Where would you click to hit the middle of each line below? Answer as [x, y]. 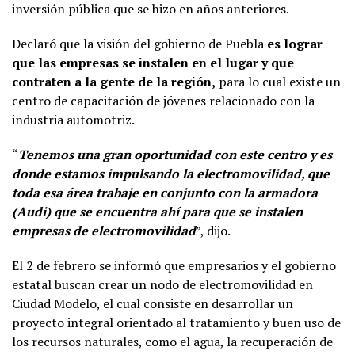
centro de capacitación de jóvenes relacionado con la [163, 100]
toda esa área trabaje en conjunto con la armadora [165, 192]
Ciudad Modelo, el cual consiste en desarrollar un [153, 303]
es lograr [295, 43]
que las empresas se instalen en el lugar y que [153, 62]
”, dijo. [213, 230]
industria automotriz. [73, 119]
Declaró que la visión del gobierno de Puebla [139, 43]
